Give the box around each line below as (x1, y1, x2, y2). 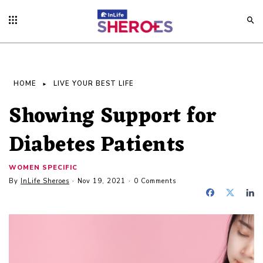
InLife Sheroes (21, 177, 69, 186)
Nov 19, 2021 (77, 177, 126, 186)
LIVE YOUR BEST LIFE (53, 79, 134, 88)
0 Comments (134, 177, 176, 186)
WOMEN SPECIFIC (9, 163, 77, 172)
